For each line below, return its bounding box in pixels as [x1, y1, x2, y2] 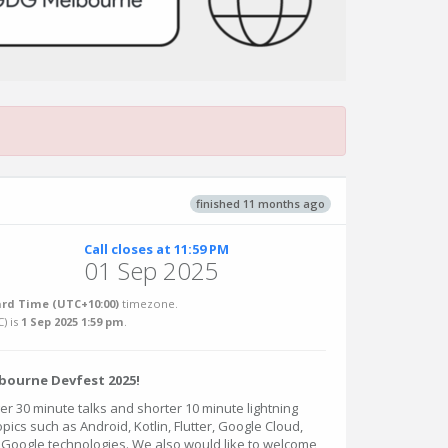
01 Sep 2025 [83, 254, 219, 287]
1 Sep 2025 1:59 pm [21, 314, 124, 329]
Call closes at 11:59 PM [83, 240, 229, 258]
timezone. [119, 296, 178, 311]
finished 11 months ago [196, 195, 325, 211]
